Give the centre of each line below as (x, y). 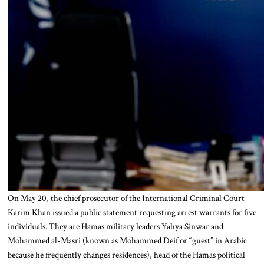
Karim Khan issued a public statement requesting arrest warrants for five (132, 212)
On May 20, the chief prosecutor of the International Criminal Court (126, 198)
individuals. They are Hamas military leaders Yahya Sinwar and (115, 226)
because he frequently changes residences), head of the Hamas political (126, 254)
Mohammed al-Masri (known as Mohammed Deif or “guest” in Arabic (127, 240)
